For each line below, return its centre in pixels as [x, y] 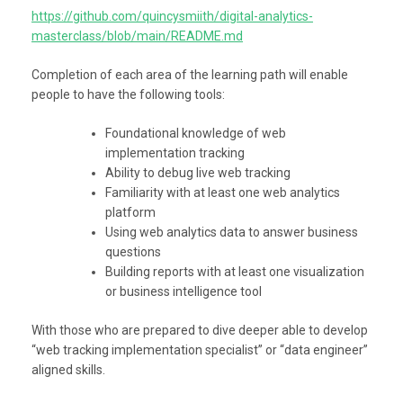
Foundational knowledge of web [196, 133]
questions [133, 251]
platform [130, 212]
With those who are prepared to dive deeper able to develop [200, 330]
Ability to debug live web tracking [198, 172]
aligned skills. [68, 369]
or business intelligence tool [184, 291]
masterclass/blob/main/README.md [137, 36]
